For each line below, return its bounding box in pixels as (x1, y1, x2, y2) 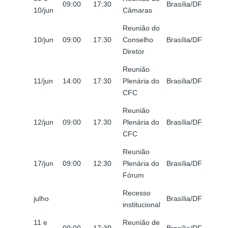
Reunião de (123, 218, 160, 227)
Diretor (123, 47, 145, 56)
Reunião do (123, 24, 160, 33)
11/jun (34, 77, 53, 85)
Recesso (123, 189, 151, 197)
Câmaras (123, 6, 152, 15)
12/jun (34, 118, 53, 127)
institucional (123, 201, 160, 209)
